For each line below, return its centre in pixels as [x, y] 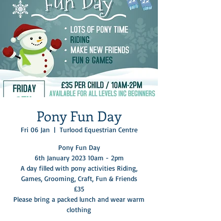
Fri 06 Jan [35, 129]
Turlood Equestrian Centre [98, 129]
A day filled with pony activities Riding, [79, 168]
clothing [79, 209]
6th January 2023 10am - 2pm [79, 157]
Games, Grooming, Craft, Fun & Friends [79, 178]
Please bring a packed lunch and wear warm [79, 199]
